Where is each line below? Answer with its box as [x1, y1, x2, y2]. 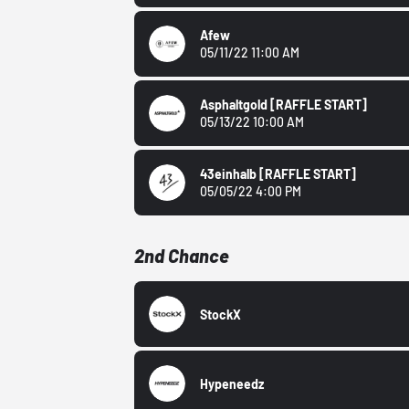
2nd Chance [134, 245, 230, 267]
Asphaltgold [200, 97, 271, 113]
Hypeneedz [200, 375, 265, 392]
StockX [200, 306, 242, 322]
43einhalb [200, 166, 260, 183]
